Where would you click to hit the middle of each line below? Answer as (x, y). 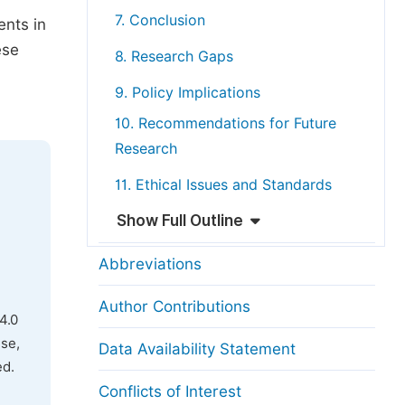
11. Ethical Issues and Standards (223, 185)
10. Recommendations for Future (226, 123)
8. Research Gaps (174, 57)
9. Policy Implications (188, 93)
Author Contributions (174, 306)
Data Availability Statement (197, 349)
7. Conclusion (160, 20)
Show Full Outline (180, 221)
